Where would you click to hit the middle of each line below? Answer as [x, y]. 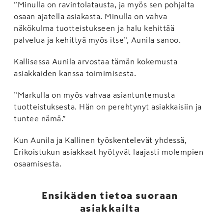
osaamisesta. [38, 163]
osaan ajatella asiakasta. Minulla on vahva [90, 16]
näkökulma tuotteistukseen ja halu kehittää [94, 28]
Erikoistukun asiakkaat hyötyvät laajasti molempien [109, 151]
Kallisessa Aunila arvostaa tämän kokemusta [96, 61]
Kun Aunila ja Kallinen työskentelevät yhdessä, [100, 140]
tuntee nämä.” [40, 118]
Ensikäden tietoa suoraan [110, 195]
